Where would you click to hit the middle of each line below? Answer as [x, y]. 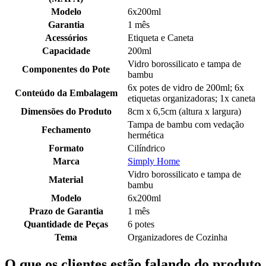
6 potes [141, 224]
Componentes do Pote [66, 69]
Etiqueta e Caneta [161, 38]
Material [66, 180]
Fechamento [66, 130]
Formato [66, 148]
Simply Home [154, 161]
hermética [146, 135]
